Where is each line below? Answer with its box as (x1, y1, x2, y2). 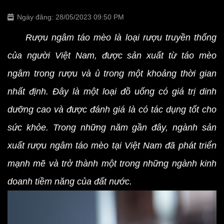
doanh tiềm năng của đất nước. (7, 176, 132, 186)
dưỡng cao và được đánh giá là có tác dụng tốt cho (7, 104, 216, 114)
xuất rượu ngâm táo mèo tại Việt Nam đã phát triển (7, 140, 216, 150)
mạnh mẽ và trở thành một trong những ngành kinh (7, 158, 216, 168)
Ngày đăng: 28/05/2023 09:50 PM (17, 13, 124, 21)
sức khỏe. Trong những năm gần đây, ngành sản (7, 122, 216, 132)
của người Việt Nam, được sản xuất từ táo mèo (7, 50, 216, 60)
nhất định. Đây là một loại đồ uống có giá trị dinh (7, 86, 216, 96)
